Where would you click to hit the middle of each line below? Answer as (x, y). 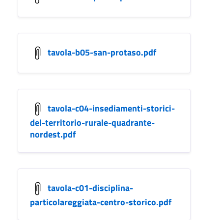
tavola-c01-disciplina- (90, 188)
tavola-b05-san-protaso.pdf (102, 52)
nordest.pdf (53, 134)
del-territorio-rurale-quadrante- (92, 122)
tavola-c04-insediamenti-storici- (111, 108)
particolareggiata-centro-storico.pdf (101, 202)
